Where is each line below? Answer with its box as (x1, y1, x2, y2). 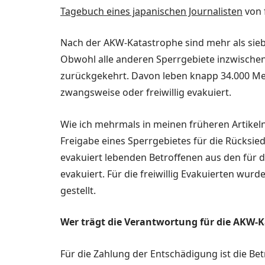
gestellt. (60, 183, 96, 197)
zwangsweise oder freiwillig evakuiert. (60, 86, 231, 99)
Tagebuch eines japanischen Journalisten (60, 4, 243, 18)
